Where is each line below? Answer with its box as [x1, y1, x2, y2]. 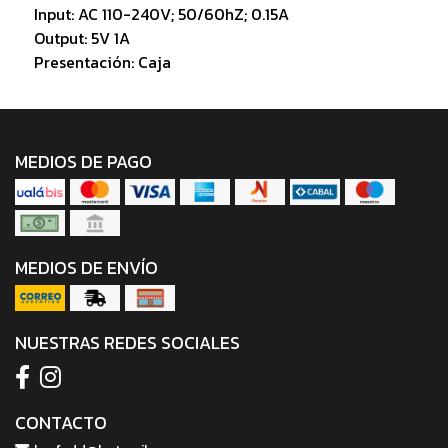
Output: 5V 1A [33, 26, 130, 51]
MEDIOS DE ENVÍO [15, 255, 158, 282]
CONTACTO [15, 410, 107, 437]
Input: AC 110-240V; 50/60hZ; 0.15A [33, 2, 289, 27]
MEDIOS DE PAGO [15, 149, 152, 176]
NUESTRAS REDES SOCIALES [15, 330, 240, 357]
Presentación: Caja [33, 50, 171, 75]
